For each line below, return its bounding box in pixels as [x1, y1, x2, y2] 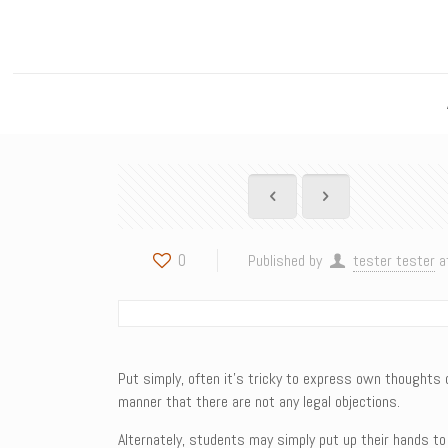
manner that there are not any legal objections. [118, 391, 401, 412]
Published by [248, 250, 323, 271]
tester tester [352, 250, 435, 271]
